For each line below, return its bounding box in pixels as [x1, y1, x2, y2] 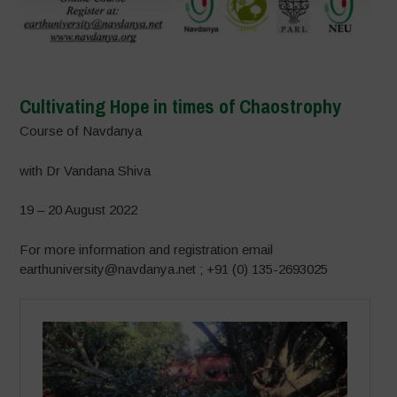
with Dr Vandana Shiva [19, 162, 152, 178]
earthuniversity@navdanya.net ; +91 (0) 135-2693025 [19, 261, 329, 276]
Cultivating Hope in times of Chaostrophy [19, 93, 342, 121]
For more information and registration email [19, 241, 274, 257]
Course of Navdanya [19, 123, 143, 139]
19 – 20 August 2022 [19, 202, 138, 218]
